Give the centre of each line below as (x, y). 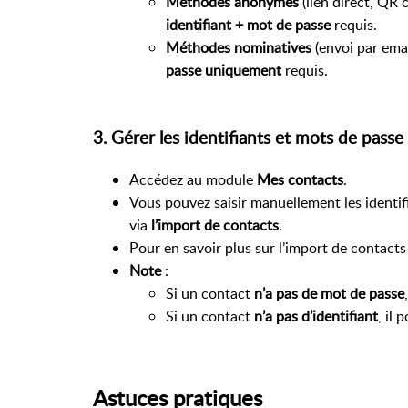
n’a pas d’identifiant (316, 316)
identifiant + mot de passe (248, 24)
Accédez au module (193, 180)
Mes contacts (300, 180)
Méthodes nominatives (239, 47)
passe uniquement (224, 70)
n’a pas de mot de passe (329, 294)
